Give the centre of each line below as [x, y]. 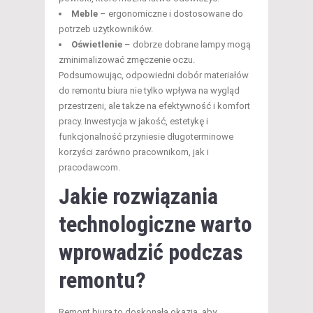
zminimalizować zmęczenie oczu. [127, 60]
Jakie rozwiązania [138, 197]
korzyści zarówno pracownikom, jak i [134, 152]
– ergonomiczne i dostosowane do [170, 14]
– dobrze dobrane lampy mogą [187, 45]
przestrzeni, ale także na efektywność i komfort [154, 106]
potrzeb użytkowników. [106, 29]
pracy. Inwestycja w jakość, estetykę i [133, 122]
